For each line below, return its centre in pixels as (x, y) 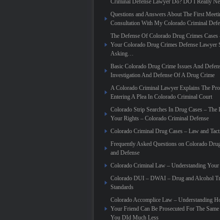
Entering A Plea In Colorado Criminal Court (161, 97)
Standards (122, 187)
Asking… (122, 54)
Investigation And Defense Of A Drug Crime (163, 75)
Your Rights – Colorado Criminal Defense (160, 118)
